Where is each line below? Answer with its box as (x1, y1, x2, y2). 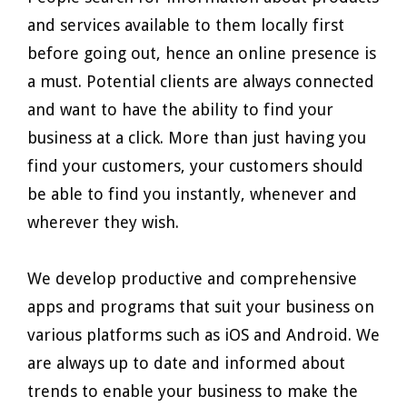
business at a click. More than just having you (27, 128, 366, 147)
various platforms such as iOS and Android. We (27, 325, 380, 344)
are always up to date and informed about (27, 353, 345, 372)
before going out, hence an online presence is (27, 44, 376, 63)
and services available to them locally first (27, 15, 344, 35)
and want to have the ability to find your (27, 100, 333, 119)
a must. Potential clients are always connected (27, 72, 374, 91)
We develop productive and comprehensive (27, 269, 357, 288)
